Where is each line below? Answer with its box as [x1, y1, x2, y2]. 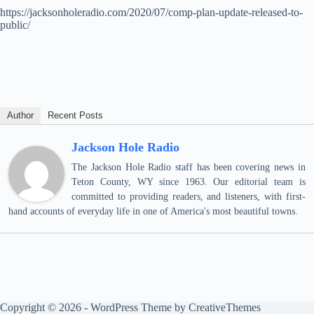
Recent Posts [48, 110, 103, 121]
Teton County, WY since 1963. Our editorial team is [71, 177, 306, 187]
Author [7, 110, 34, 121]
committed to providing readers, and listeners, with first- [71, 191, 306, 202]
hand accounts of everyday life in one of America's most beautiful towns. [8, 206, 298, 217]
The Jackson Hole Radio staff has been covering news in [71, 162, 306, 172]
